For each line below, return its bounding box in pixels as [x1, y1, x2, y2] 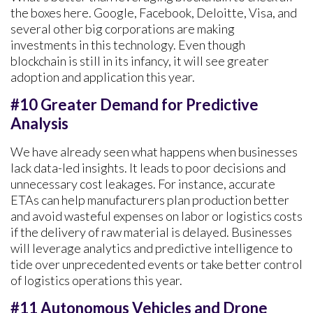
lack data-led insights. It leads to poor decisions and [10, 159, 286, 175]
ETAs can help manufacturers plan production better [10, 191, 289, 208]
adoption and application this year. [10, 68, 195, 85]
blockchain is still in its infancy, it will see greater [10, 52, 269, 68]
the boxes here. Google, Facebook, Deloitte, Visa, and [10, 4, 297, 20]
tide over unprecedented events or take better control [10, 256, 303, 272]
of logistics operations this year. [10, 272, 182, 288]
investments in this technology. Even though [10, 36, 245, 52]
